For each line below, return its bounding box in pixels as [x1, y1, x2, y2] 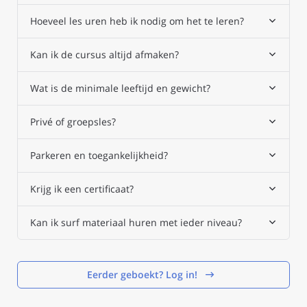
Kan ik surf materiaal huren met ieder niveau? [30, 215, 242, 229]
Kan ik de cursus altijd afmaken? [30, 47, 179, 61]
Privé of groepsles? [30, 114, 116, 128]
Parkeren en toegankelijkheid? [30, 148, 168, 162]
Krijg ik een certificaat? [30, 182, 134, 195]
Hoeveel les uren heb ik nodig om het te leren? [30, 14, 244, 27]
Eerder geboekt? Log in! [86, 267, 206, 281]
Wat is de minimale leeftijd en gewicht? [30, 81, 210, 95]
